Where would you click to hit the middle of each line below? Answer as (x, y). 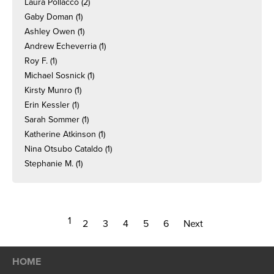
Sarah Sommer (52, 120)
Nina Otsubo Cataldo (64, 149)
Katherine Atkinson (60, 134)
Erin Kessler (47, 105)
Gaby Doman (49, 17)
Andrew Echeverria (61, 46)
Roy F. (36, 61)
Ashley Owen (50, 31)
